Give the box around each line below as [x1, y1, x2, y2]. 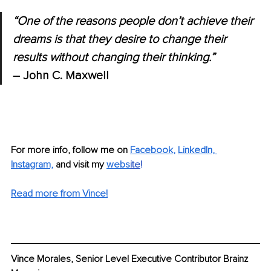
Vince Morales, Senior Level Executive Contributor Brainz [11, 252, 250, 265]
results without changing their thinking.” [13, 50, 218, 65]
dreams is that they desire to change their [13, 32, 229, 47]
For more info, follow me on [11, 144, 128, 157]
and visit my [56, 158, 106, 171]
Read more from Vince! [11, 188, 108, 200]
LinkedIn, [178, 144, 215, 157]
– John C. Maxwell [13, 68, 109, 83]
